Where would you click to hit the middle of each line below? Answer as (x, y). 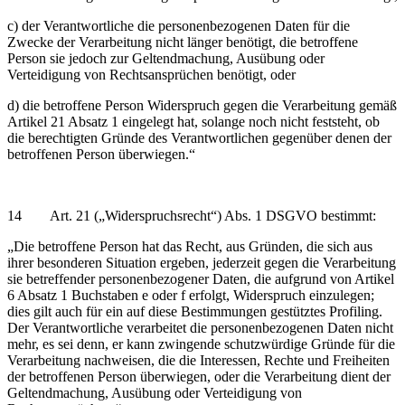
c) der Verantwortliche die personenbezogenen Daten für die (179, 25)
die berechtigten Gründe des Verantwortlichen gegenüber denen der (199, 137)
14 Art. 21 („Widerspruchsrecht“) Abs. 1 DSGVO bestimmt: (192, 215)
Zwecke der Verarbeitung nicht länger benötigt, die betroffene (183, 42)
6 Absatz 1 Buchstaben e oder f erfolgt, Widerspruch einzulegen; (191, 295)
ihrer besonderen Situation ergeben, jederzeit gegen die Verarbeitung (202, 262)
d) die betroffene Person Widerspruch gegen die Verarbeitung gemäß (202, 105)
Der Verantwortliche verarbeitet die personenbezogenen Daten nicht (200, 327)
